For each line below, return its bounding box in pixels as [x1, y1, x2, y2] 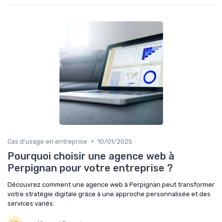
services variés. [7, 199, 55, 207]
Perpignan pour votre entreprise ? [7, 162, 173, 174]
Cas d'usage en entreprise [7, 137, 87, 145]
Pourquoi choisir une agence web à [7, 150, 174, 162]
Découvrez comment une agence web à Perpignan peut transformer [7, 180, 215, 188]
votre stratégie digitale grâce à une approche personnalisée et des [7, 190, 211, 198]
